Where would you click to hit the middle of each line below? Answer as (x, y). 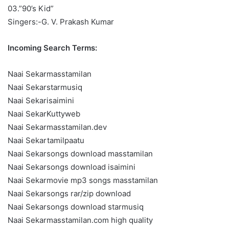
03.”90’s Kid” (31, 8)
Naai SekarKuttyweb (44, 113)
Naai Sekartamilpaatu (46, 140)
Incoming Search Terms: (52, 48)
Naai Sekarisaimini (41, 100)
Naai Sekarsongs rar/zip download (69, 193)
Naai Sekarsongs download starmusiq (76, 207)
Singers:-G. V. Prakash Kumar (61, 21)
